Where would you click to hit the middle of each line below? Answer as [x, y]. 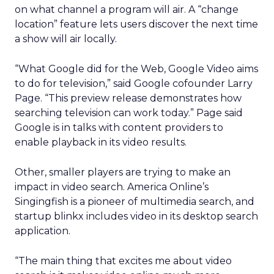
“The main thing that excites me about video [123, 261]
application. [43, 231]
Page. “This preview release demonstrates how [128, 98]
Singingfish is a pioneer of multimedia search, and [135, 202]
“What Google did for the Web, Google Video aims [136, 69]
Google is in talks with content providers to [119, 128]
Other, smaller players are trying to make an [123, 172]
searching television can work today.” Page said [129, 113]
